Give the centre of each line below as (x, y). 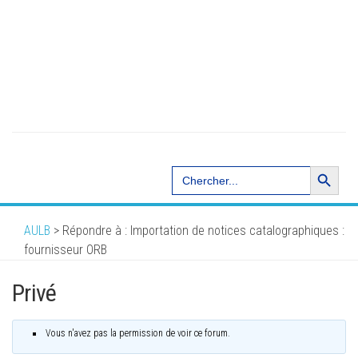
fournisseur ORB (66, 250)
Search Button (324, 165)
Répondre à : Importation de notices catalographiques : (203, 231)
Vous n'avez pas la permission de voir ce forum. (138, 334)
